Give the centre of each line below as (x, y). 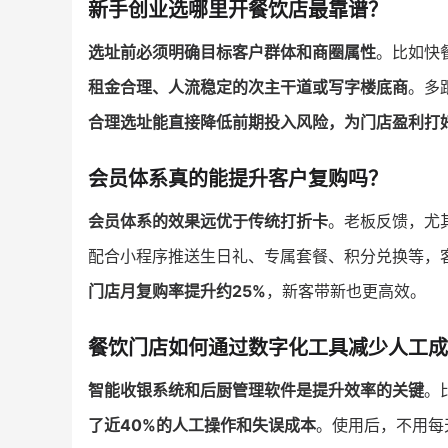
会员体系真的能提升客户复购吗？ (238, 178)
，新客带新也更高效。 (346, 290)
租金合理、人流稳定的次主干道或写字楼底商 (248, 86)
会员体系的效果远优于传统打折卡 (208, 220)
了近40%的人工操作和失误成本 (202, 424)
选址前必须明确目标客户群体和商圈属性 (232, 51)
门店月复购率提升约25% (177, 290)
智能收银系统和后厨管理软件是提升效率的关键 (256, 389)
